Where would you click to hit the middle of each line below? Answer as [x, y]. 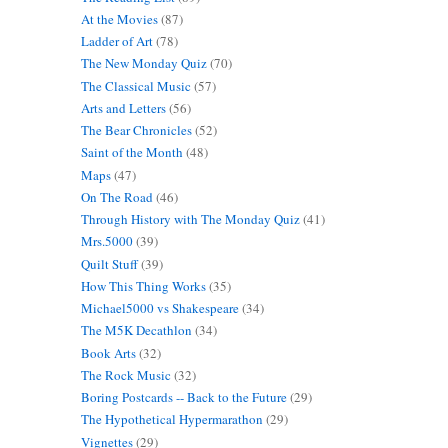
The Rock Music [125, 374]
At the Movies [119, 18]
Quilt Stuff [109, 263]
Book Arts [108, 352]
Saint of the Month [131, 152]
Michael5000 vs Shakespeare [159, 308]
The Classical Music [135, 85]
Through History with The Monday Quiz [190, 219]
